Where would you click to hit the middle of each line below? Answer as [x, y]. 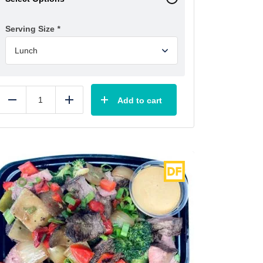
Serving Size [31, 28]
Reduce [28, 104]
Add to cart [140, 100]
